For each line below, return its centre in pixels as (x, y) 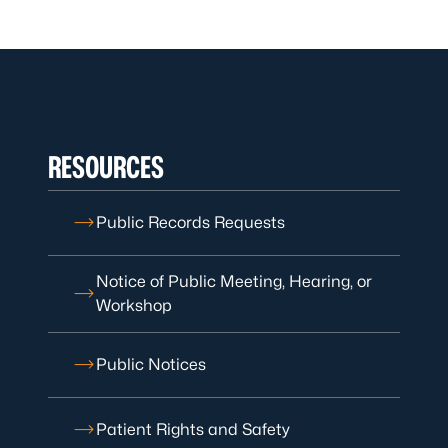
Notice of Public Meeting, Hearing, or (234, 281)
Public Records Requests (190, 222)
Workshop (134, 305)
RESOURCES (106, 167)
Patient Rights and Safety (193, 429)
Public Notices (151, 364)
